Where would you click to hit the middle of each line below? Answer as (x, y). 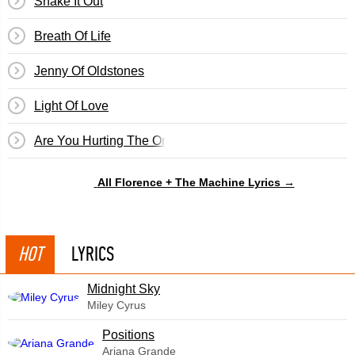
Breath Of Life (73, 36)
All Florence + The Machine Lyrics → (196, 182)
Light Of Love (71, 106)
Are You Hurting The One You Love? (137, 141)
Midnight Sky (124, 289)
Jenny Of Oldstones (89, 71)
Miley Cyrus (116, 305)
